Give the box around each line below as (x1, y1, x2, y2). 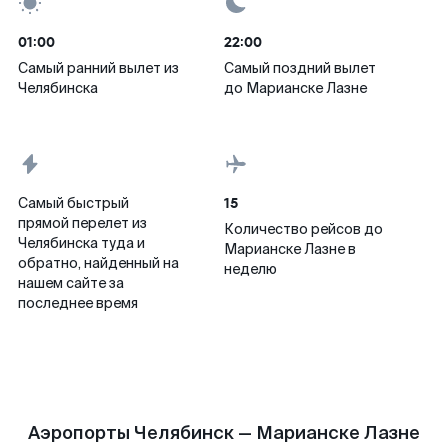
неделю (224, 260, 277, 278)
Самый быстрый (18, 194, 129, 212)
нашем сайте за (18, 274, 124, 292)
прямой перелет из (18, 214, 147, 232)
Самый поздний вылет (224, 59, 376, 77)
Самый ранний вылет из (18, 59, 179, 77)
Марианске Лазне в (224, 240, 356, 258)
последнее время (18, 294, 138, 312)
